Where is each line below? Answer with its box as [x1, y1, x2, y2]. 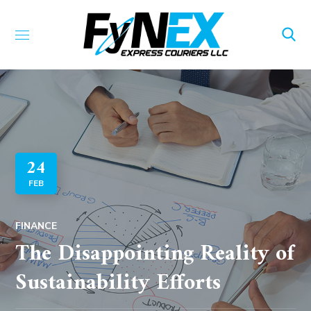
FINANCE [15, 219, 58, 233]
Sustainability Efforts [15, 264, 221, 303]
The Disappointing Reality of [15, 235, 295, 274]
